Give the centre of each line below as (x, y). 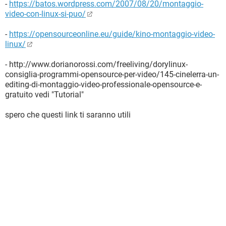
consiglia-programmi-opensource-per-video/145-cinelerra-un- (112, 74)
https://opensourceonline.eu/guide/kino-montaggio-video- (112, 34)
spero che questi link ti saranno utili (68, 115)
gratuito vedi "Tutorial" (44, 95)
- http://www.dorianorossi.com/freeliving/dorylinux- (96, 64)
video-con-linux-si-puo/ (45, 14)
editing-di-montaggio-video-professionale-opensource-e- (103, 84)
